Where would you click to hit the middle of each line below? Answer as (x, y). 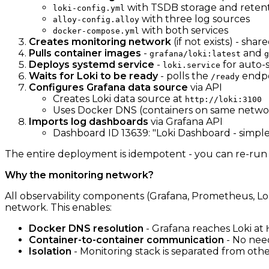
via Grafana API (186, 122)
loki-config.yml (89, 8)
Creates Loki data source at (119, 99)
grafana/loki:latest (195, 54)
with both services (184, 31)
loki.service (192, 65)
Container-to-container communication (126, 240)
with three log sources (195, 19)
